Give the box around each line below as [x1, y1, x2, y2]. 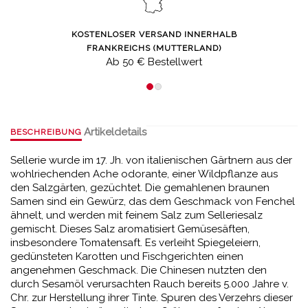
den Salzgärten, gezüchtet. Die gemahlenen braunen [10, 181, 269, 194]
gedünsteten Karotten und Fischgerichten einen [10, 250, 243, 263]
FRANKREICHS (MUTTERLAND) [87, 43, 221, 53]
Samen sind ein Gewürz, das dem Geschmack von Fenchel [10, 195, 295, 208]
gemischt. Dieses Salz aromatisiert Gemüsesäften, [10, 223, 250, 235]
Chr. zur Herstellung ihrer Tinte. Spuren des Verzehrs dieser [10, 291, 293, 304]
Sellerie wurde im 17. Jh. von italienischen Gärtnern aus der [10, 154, 292, 166]
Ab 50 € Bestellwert [106, 56, 202, 68]
